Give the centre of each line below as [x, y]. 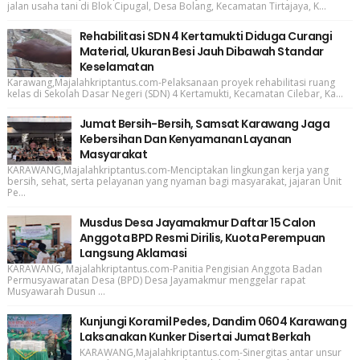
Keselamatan [117, 67]
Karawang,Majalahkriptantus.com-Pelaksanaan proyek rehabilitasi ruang [171, 83]
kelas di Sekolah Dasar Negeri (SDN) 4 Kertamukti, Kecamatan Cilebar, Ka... [175, 94]
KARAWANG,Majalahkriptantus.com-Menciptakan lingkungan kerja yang [168, 170]
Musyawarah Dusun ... [56, 292]
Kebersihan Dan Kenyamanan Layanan [185, 139]
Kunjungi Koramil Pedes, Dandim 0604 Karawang [213, 322]
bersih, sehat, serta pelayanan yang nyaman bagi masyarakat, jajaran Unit [174, 182]
